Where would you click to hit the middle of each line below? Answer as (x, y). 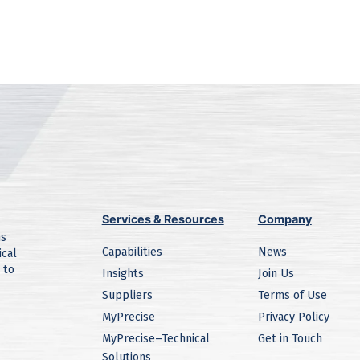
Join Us (276, 274)
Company (284, 219)
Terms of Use (292, 296)
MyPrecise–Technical (155, 339)
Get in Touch (290, 339)
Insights (123, 274)
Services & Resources (163, 219)
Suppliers (127, 296)
